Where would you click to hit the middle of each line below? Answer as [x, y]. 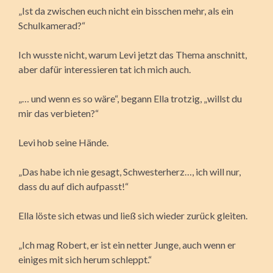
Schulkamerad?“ [52, 25]
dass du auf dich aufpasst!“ [73, 186]
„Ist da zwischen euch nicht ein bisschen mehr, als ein [126, 10]
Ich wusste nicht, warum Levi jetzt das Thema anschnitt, [133, 54]
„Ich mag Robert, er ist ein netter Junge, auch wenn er [127, 244]
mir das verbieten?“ [58, 113]
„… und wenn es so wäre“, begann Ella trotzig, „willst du [130, 98]
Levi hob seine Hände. [63, 142]
